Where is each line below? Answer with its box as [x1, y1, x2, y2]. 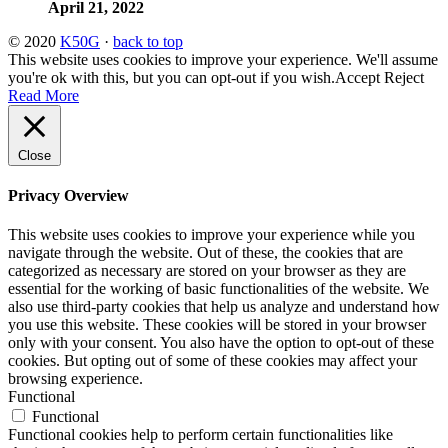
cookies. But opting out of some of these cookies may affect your [8, 352, 417, 370]
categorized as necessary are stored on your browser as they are [8, 262, 406, 280]
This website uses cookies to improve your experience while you [8, 226, 415, 244]
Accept [335, 68, 380, 86]
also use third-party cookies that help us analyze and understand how [8, 298, 440, 316]
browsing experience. [8, 370, 143, 388]
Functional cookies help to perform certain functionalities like [8, 426, 393, 444]
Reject [384, 68, 424, 86]
